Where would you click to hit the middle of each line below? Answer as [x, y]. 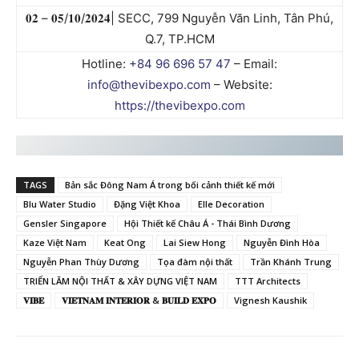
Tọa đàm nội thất [195, 261]
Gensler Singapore [65, 223]
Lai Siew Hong [195, 242]
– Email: [254, 63]
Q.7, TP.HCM [179, 38]
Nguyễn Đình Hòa [282, 242]
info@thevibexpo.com [149, 84]
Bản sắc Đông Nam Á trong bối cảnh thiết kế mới [170, 184]
